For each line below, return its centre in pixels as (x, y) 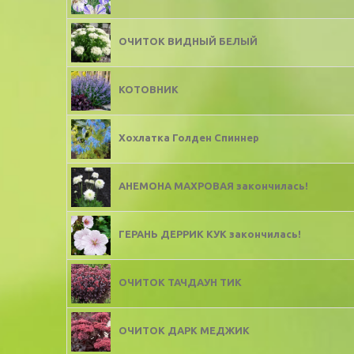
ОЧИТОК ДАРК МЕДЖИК (184, 331)
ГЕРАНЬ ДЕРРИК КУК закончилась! (210, 234)
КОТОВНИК (149, 90)
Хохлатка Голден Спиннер (189, 138)
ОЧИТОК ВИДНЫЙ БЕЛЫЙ (188, 41)
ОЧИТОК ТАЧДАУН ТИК (180, 282)
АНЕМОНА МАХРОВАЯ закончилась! (213, 186)
